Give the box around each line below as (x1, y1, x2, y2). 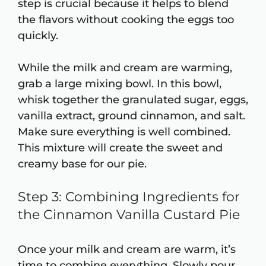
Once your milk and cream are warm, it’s (18, 243, 236, 256)
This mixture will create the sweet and (18, 141, 223, 155)
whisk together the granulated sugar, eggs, (18, 93, 248, 107)
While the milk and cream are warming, (18, 61, 232, 75)
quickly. (18, 29, 58, 43)
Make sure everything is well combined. (18, 125, 230, 139)
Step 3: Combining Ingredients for (18, 189, 240, 205)
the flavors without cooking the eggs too (18, 13, 234, 27)
